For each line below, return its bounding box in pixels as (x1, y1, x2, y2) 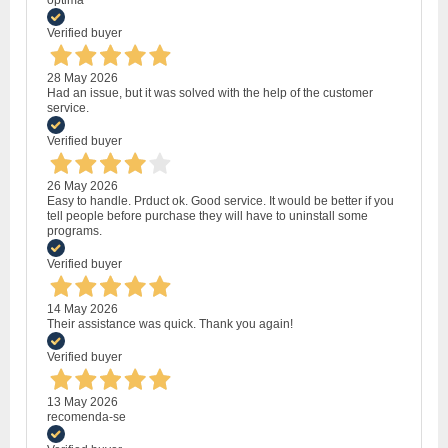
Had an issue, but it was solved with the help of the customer (47, 86, 373, 101)
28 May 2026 (47, 71, 118, 86)
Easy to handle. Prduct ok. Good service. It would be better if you (47, 194, 394, 209)
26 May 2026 (47, 179, 118, 194)
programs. (47, 224, 102, 239)
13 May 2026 (47, 395, 118, 410)
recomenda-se (47, 410, 126, 425)
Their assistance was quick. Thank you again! (47, 317, 293, 332)
